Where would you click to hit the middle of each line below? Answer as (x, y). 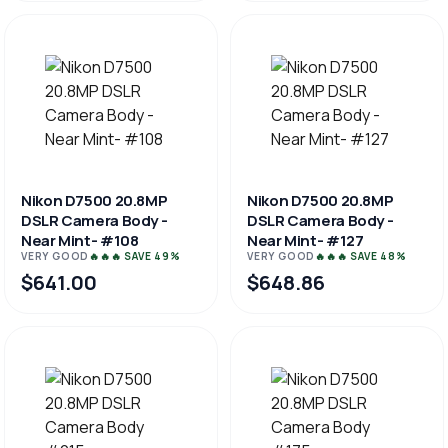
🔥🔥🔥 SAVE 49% (135, 256)
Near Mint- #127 (305, 240)
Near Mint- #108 (80, 240)
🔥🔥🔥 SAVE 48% (361, 256)
